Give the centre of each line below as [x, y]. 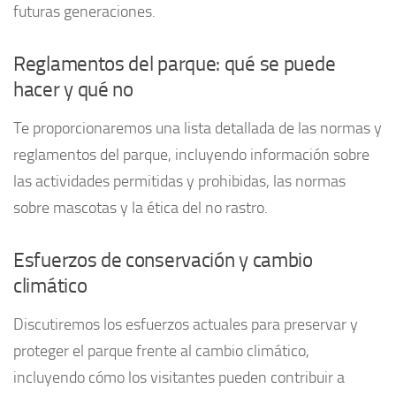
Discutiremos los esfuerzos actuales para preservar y [186, 324]
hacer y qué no [73, 89]
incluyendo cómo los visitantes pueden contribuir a [179, 377]
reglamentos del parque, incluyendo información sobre [191, 154]
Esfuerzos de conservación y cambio [163, 260]
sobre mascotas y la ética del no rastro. [141, 207]
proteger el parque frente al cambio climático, [161, 350]
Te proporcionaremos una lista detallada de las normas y [198, 128]
